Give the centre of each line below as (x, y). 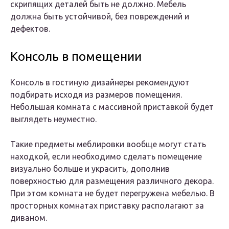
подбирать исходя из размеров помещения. (96, 95)
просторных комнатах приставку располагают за (107, 206)
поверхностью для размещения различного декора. (112, 181)
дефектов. (30, 29)
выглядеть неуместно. (53, 119)
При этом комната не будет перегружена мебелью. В (112, 193)
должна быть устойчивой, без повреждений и (100, 17)
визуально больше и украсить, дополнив (90, 169)
